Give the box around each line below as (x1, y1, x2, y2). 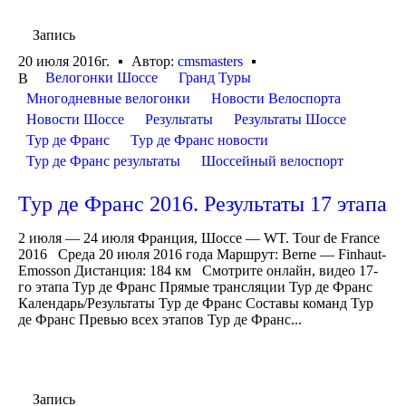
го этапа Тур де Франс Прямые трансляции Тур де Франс (18, 279, 372, 295)
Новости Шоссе (26, 111, 124, 128)
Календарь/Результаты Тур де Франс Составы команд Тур (18, 295, 373, 312)
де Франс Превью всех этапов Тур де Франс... (18, 312, 302, 328)
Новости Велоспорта (211, 91, 341, 107)
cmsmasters (178, 53, 243, 70)
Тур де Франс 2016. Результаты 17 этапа (18, 192, 387, 217)
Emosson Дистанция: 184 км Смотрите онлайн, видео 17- (18, 263, 378, 279)
